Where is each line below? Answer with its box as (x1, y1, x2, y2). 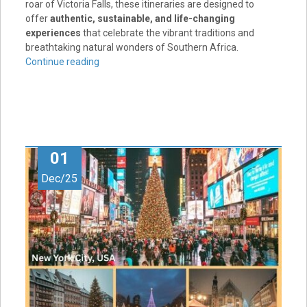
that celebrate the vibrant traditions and (80, 27, 254, 38)
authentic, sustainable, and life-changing (49, 12, 235, 24)
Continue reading (25, 56, 99, 67)
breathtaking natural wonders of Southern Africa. (25, 41, 238, 53)
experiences (25, 27, 81, 38)
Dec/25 (41, 171, 78, 185)
